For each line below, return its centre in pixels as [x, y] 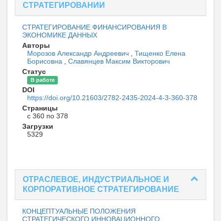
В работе [42, 80]
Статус [34, 72]
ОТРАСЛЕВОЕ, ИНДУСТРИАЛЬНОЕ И [96, 180]
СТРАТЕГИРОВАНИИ [64, 5]
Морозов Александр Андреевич [79, 54]
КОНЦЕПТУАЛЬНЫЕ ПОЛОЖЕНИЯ [79, 211]
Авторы [36, 46]
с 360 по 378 [48, 116]
